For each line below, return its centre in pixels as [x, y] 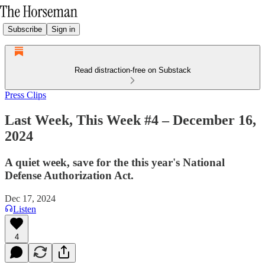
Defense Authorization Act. [69, 175]
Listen [25, 209]
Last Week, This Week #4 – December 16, [130, 120]
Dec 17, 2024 [30, 198]
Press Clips [25, 95]
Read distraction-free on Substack [132, 70]
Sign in [63, 29]
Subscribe [25, 29]
